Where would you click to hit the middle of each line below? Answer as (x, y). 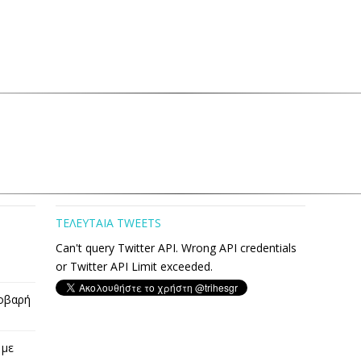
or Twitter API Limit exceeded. (134, 267)
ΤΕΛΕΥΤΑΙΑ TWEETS (108, 223)
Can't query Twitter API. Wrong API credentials (176, 248)
